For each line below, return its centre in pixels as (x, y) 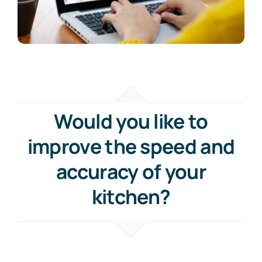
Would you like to (131, 121)
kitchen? (131, 197)
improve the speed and (131, 146)
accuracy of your (131, 172)
